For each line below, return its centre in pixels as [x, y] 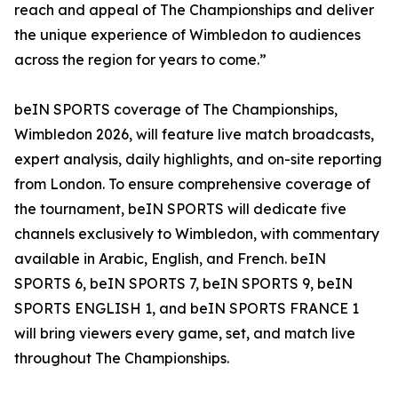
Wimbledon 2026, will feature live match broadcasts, [194, 134]
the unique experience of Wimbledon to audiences [187, 35]
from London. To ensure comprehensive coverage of [192, 184]
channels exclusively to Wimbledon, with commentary [197, 234]
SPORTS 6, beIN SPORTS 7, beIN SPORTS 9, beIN [183, 283]
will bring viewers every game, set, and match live [185, 333]
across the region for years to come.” [140, 60]
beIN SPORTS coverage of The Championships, [176, 109]
